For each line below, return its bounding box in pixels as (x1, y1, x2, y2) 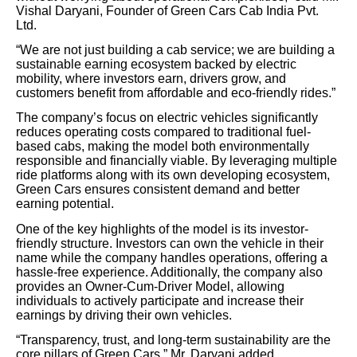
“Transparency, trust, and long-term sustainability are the (16, 333, 331, 347)
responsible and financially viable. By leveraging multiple (16, 154, 337, 168)
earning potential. (16, 197, 114, 211)
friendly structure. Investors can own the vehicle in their (16, 236, 324, 250)
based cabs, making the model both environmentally (16, 139, 309, 154)
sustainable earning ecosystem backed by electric (16, 57, 296, 72)
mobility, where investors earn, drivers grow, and (16, 72, 286, 86)
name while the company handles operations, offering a (16, 250, 328, 265)
